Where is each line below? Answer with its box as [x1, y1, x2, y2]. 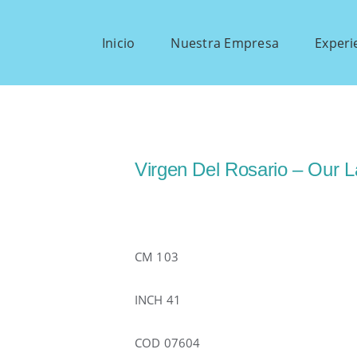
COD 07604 [135, 335, 201, 351]
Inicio [101, 34, 135, 52]
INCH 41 [135, 292, 182, 308]
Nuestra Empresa [171, 34, 280, 52]
